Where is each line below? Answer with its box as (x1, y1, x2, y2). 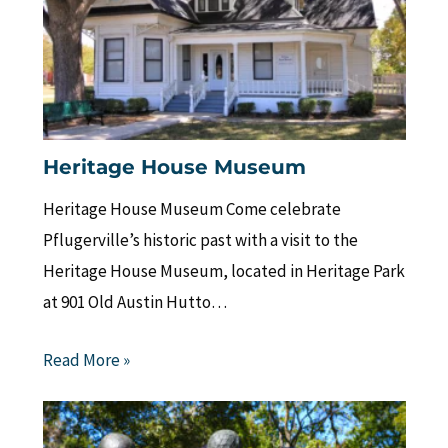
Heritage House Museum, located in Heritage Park (42, 260, 405, 283)
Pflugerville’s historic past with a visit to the (42, 229, 358, 252)
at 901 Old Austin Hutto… (42, 291, 227, 314)
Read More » (42, 349, 130, 372)
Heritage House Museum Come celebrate (42, 198, 341, 221)
